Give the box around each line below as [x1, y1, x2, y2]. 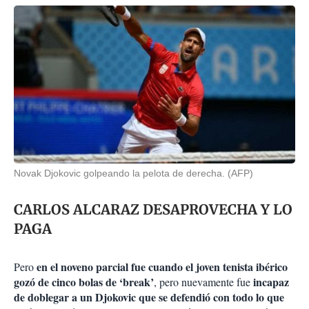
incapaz [253, 274, 289, 290]
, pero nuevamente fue [154, 275, 253, 290]
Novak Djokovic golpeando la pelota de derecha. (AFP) [14, 168, 253, 179]
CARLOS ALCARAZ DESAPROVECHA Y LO [14, 201, 292, 219]
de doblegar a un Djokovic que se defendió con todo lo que [14, 289, 284, 306]
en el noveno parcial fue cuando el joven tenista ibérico [37, 259, 288, 275]
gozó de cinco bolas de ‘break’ [14, 274, 154, 290]
